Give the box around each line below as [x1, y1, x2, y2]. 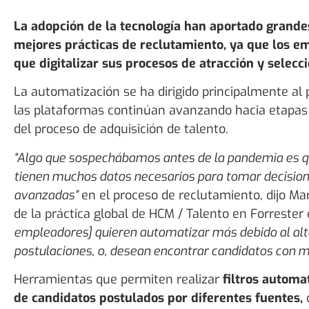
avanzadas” [14, 186, 78, 203]
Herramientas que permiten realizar [14, 271, 223, 288]
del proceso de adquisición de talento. [14, 121, 228, 138]
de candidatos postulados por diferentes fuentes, [14, 290, 303, 307]
